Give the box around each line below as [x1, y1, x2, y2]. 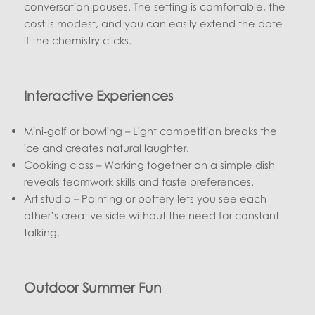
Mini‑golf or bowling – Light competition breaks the [24, 124, 278, 137]
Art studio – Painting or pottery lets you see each [24, 192, 267, 205]
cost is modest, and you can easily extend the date [24, 17, 283, 30]
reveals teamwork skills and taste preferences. [24, 175, 255, 188]
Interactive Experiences [24, 87, 174, 103]
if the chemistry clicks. [24, 34, 132, 46]
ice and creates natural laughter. [24, 141, 190, 154]
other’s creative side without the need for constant [24, 209, 280, 221]
